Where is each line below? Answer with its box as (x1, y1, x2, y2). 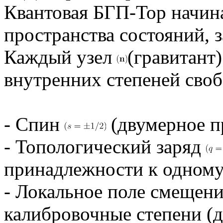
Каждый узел (4, 46, 117, 68)
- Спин (4, 113, 65, 135)
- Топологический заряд (4, 135, 206, 157)
